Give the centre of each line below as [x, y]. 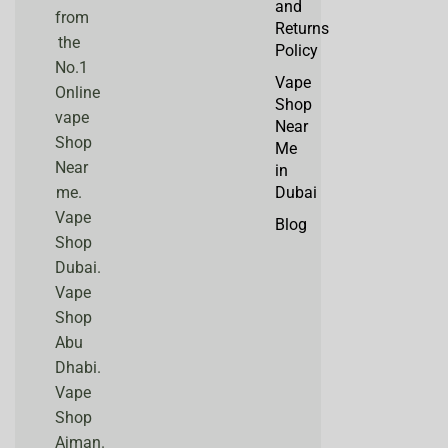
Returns [301, 29]
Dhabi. [78, 367]
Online [77, 92]
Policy [296, 51]
